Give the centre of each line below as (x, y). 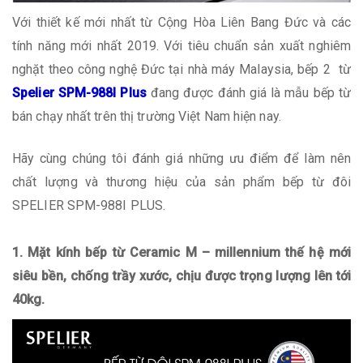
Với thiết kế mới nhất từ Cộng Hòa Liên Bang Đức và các (181, 22)
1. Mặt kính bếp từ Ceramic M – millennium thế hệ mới (181, 252)
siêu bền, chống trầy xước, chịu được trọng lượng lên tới (181, 275)
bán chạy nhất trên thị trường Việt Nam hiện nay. (147, 116)
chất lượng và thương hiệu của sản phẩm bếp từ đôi (181, 181)
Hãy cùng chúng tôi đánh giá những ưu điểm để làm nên (181, 158)
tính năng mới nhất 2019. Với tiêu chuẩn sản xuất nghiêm (181, 45)
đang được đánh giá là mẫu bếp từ (248, 92)
